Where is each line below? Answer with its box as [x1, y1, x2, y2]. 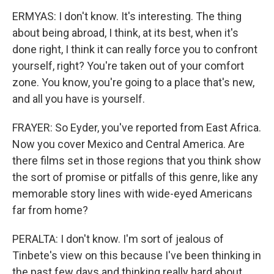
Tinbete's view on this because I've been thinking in [12, 249, 261, 262]
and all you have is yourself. [12, 92, 145, 105]
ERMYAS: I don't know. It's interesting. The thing [12, 10, 242, 23]
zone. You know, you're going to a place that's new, [12, 76, 254, 89]
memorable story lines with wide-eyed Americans [12, 187, 253, 200]
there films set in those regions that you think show [12, 154, 261, 167]
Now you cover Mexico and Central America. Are [12, 138, 245, 150]
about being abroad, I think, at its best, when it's [12, 26, 239, 39]
